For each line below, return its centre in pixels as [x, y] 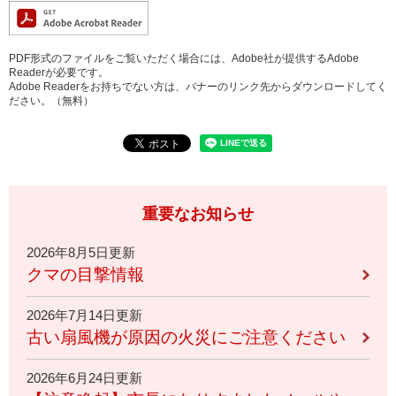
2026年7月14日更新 [84, 315]
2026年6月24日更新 [84, 377]
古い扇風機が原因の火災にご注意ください [186, 337]
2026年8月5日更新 [81, 252]
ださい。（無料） [51, 100]
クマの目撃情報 [85, 274]
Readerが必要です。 [59, 72]
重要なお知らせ [198, 213]
